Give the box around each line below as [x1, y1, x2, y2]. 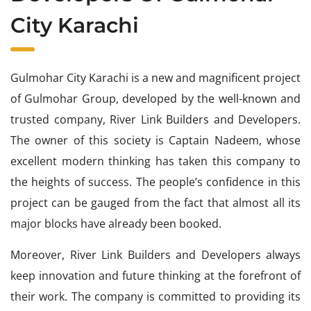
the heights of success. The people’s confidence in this [10, 174, 301, 190]
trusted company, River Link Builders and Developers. [10, 112, 301, 127]
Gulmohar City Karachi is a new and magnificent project [10, 70, 301, 85]
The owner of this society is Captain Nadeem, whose [10, 133, 301, 148]
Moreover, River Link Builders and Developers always [10, 247, 301, 262]
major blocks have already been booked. [10, 216, 221, 231]
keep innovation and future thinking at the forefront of [10, 268, 301, 283]
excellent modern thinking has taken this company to [10, 153, 301, 169]
